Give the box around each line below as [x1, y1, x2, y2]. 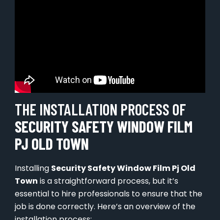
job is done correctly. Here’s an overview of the [15, 201, 195, 213]
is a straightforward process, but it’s [38, 175, 178, 187]
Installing [15, 163, 51, 174]
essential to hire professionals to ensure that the [15, 188, 202, 200]
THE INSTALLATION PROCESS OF [15, 100, 186, 119]
